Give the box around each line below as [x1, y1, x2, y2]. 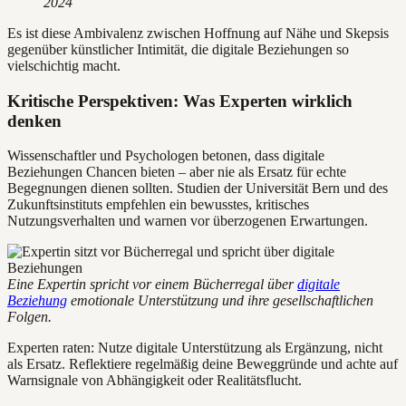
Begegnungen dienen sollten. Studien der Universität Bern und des [7, 180, 388, 197]
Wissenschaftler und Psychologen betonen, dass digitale [7, 148, 324, 164]
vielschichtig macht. [7, 58, 121, 73]
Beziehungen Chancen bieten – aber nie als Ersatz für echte [7, 164, 346, 180]
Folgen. [7, 309, 52, 325]
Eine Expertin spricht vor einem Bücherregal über [7, 276, 297, 293]
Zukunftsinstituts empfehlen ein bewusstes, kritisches [7, 197, 309, 213]
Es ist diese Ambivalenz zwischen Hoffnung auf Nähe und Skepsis [7, 25, 389, 41]
